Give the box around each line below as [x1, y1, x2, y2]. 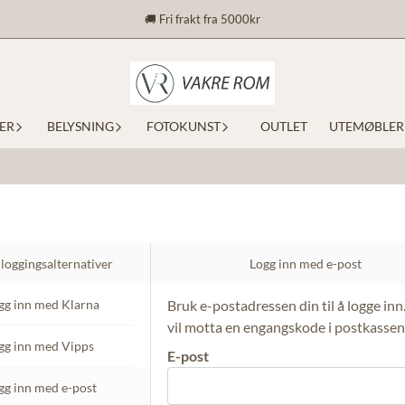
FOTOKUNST [146, 118, 221, 134]
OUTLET [259, 118, 307, 134]
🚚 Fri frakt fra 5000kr [144, 12, 260, 26]
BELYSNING [46, 118, 114, 134]
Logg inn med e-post [250, 256, 362, 271]
